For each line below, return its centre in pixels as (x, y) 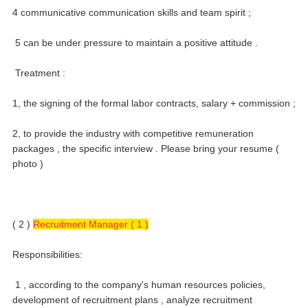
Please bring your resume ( (220, 148)
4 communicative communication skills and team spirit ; (132, 12)
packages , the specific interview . (87, 148)
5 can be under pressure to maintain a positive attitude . (136, 42)
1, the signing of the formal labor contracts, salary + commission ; (154, 103)
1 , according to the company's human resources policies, (140, 284)
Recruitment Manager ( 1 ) (91, 224)
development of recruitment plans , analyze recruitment (132, 299)
